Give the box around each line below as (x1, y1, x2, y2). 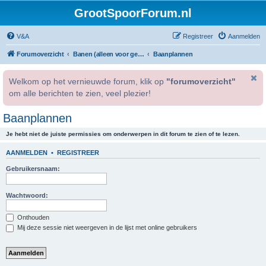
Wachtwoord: (6, 191, 48, 199)
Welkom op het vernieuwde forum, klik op (9, 77, 166, 86)
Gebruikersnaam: (6, 164, 60, 172)
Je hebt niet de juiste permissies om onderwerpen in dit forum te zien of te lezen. (6, 131, 240, 137)
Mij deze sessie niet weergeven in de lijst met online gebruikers (15, 224, 197, 232)
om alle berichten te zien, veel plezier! (9, 89, 151, 98)
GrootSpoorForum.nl (74, 7, 192, 20)
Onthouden (15, 213, 49, 221)
